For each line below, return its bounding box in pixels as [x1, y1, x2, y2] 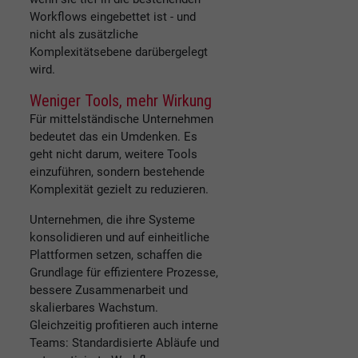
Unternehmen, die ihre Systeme [30, 213, 195, 228]
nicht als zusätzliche [30, 27, 138, 42]
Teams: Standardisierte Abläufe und [30, 336, 219, 351]
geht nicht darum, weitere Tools [30, 147, 197, 162]
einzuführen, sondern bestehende [30, 165, 205, 180]
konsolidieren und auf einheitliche [30, 230, 209, 245]
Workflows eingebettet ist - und [30, 10, 196, 25]
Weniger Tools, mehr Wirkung [30, 91, 212, 111]
